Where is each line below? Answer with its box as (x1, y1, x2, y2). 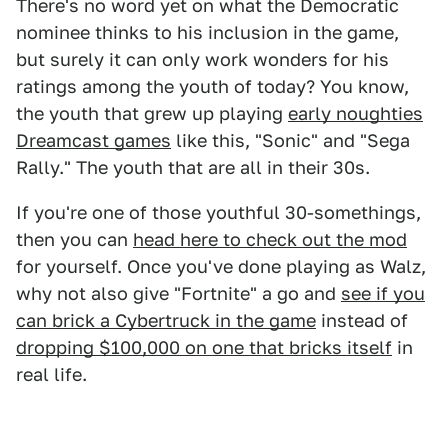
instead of (316, 310, 408, 332)
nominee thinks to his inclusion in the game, (16, 22, 399, 44)
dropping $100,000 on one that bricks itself (16, 337, 392, 359)
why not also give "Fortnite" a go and (16, 283, 341, 305)
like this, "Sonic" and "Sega (171, 130, 410, 152)
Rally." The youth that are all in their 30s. (16, 157, 370, 179)
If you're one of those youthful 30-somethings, (16, 202, 421, 224)
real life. (16, 364, 87, 386)
